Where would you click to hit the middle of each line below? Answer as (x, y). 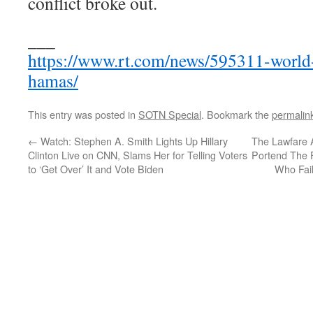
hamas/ (53, 80)
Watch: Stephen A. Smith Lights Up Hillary (133, 140)
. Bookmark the (236, 114)
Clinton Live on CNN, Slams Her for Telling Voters (138, 154)
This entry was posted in (83, 114)
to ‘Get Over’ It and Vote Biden (96, 168)
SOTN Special (170, 114)
